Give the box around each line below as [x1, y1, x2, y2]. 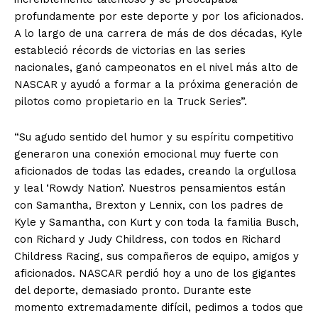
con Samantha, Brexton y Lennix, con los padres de [14, 198, 283, 212]
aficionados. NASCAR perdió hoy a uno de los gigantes [14, 266, 296, 280]
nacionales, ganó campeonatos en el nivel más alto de [14, 60, 298, 74]
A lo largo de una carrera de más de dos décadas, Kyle [14, 26, 302, 40]
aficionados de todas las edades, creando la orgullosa [14, 164, 297, 177]
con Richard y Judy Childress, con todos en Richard [14, 232, 280, 246]
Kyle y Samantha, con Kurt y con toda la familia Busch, [14, 215, 299, 229]
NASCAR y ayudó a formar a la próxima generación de [14, 77, 298, 91]
